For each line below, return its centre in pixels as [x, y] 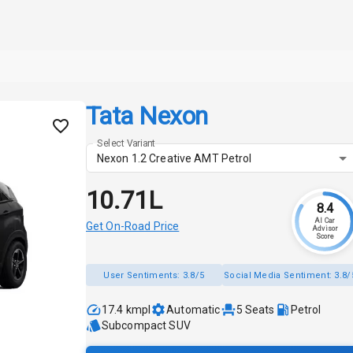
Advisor [325, 229]
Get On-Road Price [132, 227]
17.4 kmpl [126, 310]
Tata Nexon [147, 116]
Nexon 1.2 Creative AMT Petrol [174, 158]
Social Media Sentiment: [279, 275]
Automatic [193, 310]
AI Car [325, 221]
